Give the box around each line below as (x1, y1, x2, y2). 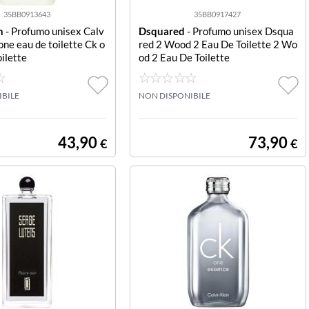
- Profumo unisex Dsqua (184, 25, 294, 37)
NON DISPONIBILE (138, 90, 210, 101)
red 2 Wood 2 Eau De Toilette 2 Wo (138, 38, 297, 50)
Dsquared (138, 25, 185, 37)
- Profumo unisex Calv (3, 25, 104, 37)
